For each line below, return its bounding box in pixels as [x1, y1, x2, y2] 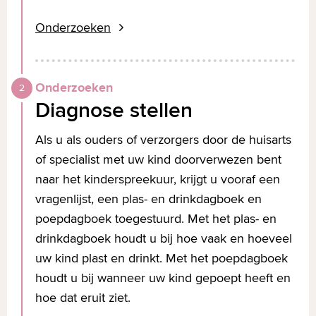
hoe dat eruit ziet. [35, 288, 134, 306]
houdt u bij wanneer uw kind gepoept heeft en [35, 269, 291, 286]
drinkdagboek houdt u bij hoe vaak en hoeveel [35, 229, 292, 247]
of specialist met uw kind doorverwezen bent [35, 150, 281, 168]
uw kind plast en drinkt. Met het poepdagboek [35, 249, 288, 267]
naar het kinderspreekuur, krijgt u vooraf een [35, 170, 280, 188]
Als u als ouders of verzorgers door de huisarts [35, 130, 291, 148]
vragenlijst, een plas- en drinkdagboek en [35, 190, 262, 207]
